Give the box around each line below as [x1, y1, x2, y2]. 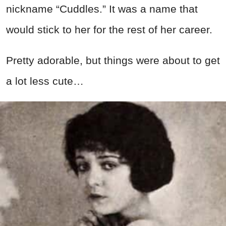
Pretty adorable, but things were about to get [6, 54, 220, 66]
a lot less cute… [6, 75, 84, 87]
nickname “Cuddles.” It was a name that [6, 3, 198, 15]
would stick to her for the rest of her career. [6, 23, 212, 35]
